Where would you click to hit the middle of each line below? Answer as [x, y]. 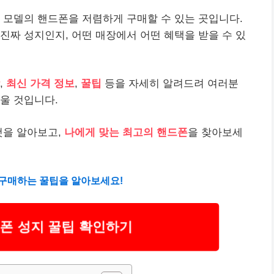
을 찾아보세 [215, 132]
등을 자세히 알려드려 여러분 [170, 83]
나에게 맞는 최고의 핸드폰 [126, 132]
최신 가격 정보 [40, 83]
